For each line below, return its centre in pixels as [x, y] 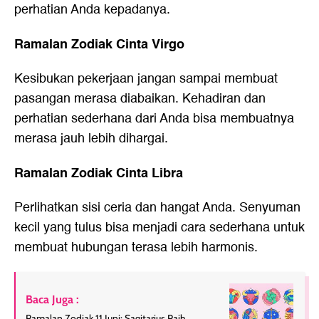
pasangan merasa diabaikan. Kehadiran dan [140, 99]
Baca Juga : [52, 300]
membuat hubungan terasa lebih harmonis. [136, 248]
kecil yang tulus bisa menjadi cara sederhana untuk [159, 228]
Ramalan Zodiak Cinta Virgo [99, 45]
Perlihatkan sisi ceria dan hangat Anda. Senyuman [157, 208]
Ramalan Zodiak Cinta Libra [99, 173]
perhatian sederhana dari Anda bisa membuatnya [154, 119]
